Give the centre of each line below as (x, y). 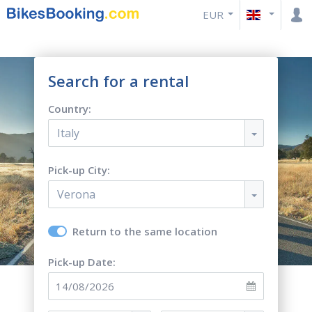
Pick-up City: (79, 170)
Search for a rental (118, 81)
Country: (70, 109)
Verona (76, 194)
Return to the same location (145, 231)
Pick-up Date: (82, 262)
